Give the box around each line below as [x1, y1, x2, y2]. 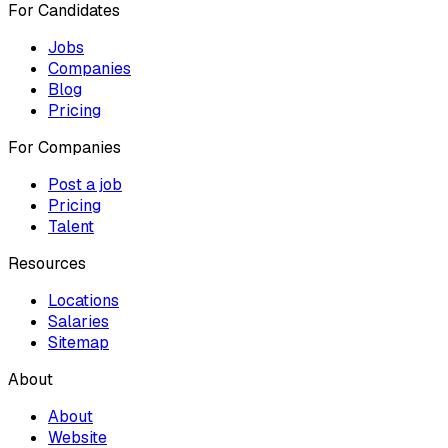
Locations [48, 290, 119, 312]
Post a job [48, 174, 122, 196]
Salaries [48, 311, 109, 333]
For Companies [8, 137, 121, 159]
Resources [8, 253, 86, 275]
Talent [48, 216, 94, 238]
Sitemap [48, 332, 109, 354]
